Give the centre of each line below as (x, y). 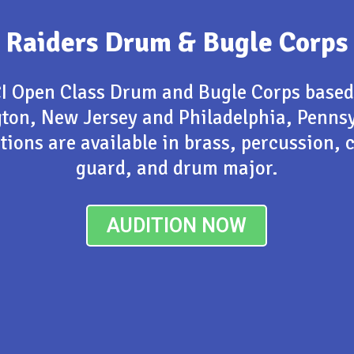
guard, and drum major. (177, 168)
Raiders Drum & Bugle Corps (177, 42)
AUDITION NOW (177, 225)
